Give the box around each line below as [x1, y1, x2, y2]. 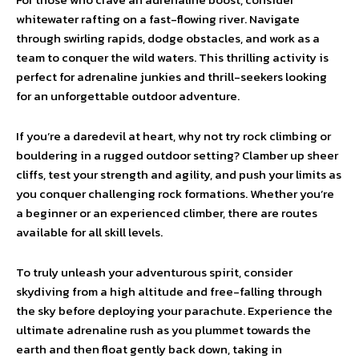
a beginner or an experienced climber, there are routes [16, 204, 317, 222]
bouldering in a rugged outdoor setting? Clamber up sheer [16, 146, 338, 164]
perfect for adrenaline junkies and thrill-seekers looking [16, 67, 327, 86]
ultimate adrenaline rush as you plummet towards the [16, 321, 311, 339]
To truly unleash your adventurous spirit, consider [16, 263, 292, 281]
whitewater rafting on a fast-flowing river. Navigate [16, 10, 300, 28]
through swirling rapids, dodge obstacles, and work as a [16, 29, 320, 47]
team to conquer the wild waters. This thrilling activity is [16, 48, 329, 67]
